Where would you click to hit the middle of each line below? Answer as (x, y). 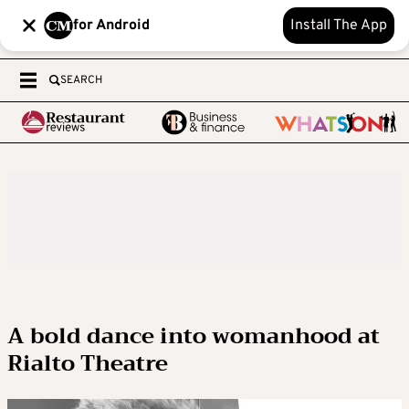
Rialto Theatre (88, 363)
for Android (111, 26)
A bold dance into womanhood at (194, 336)
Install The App (339, 26)
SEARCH (81, 80)
